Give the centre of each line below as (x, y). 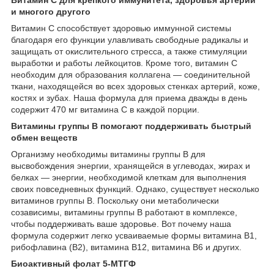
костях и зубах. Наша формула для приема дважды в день (129, 98)
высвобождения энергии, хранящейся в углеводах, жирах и (131, 165)
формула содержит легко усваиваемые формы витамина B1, (134, 235)
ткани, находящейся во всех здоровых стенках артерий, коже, (135, 86)
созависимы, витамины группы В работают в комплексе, (124, 212)
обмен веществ (44, 137)
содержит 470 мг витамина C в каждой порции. (105, 109)
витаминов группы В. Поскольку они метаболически (115, 200)
